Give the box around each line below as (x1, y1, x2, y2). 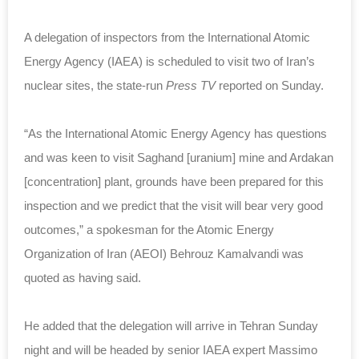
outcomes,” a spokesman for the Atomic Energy (24, 222, 274, 236)
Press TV (166, 78, 216, 92)
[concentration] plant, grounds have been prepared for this (24, 174, 324, 188)
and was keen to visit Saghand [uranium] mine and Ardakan (24, 150, 333, 164)
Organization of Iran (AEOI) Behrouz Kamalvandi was (24, 246, 304, 260)
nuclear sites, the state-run (24, 78, 166, 92)
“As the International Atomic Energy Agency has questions (24, 126, 327, 140)
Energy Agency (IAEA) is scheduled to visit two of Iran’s (24, 54, 315, 68)
